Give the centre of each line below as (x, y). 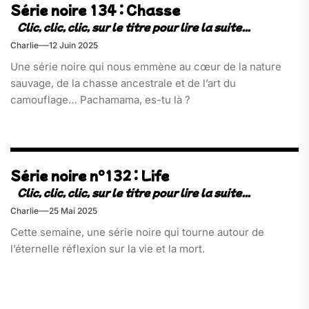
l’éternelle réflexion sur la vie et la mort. (108, 249)
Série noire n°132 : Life (90, 176)
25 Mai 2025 (73, 211)
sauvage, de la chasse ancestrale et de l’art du (123, 83)
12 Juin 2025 (73, 45)
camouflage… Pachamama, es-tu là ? (100, 99)
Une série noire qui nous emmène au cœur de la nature (146, 66)
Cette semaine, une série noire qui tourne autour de (137, 232)
